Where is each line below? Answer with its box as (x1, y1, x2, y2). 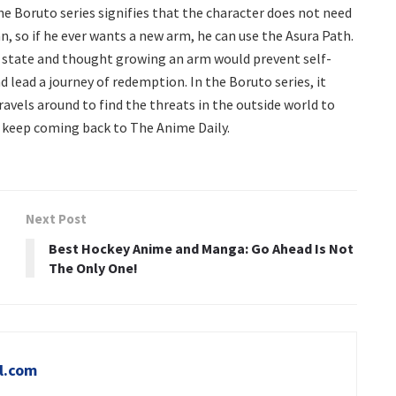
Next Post (26, 209, 87, 227)
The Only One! (49, 258, 138, 277)
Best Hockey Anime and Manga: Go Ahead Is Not (49, 239, 354, 257)
